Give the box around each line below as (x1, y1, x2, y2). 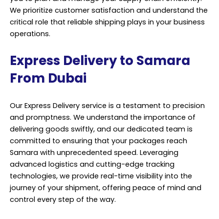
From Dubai (10, 69, 87, 88)
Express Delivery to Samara (10, 52, 190, 70)
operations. (10, 28, 50, 39)
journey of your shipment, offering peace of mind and (10, 182, 201, 193)
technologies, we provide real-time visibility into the (10, 171, 192, 181)
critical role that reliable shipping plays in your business (10, 17, 205, 27)
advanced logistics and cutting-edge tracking (10, 159, 175, 169)
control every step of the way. (10, 194, 116, 204)
